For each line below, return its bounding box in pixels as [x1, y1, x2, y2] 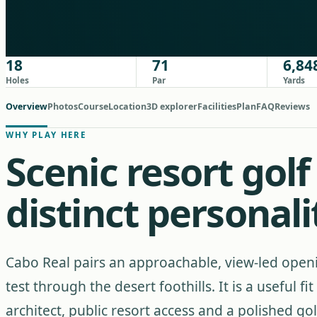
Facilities [197, 100, 236, 113]
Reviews [275, 100, 310, 113]
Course [78, 100, 108, 113]
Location [108, 100, 146, 113]
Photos [47, 100, 78, 113]
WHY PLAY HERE [6, 129, 86, 140]
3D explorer [146, 100, 197, 113]
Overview [6, 100, 47, 113]
